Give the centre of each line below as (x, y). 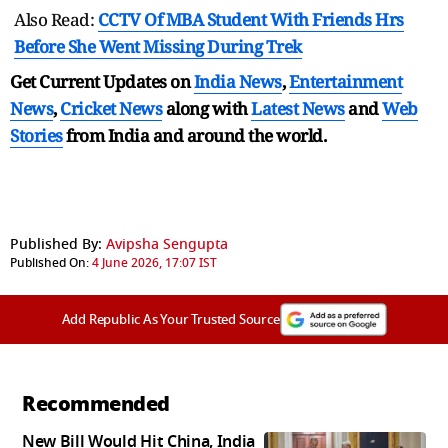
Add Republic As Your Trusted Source (170, 319)
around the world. (256, 135)
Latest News (298, 108)
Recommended (96, 403)
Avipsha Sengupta (167, 244)
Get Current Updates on (102, 81)
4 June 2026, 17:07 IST (154, 262)
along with (206, 108)
